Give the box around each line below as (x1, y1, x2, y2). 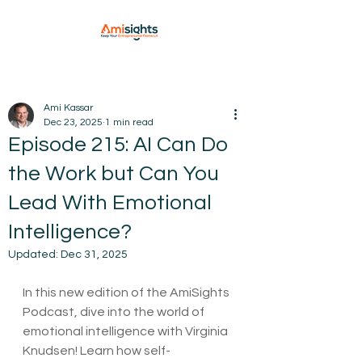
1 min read (105, 117, 154, 128)
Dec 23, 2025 (44, 117, 103, 128)
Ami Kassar (44, 103, 93, 113)
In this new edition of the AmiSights (23, 286, 232, 299)
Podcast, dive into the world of (23, 305, 207, 318)
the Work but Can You (8, 163, 219, 184)
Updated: (8, 249, 61, 260)
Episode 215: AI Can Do (8, 134, 228, 155)
